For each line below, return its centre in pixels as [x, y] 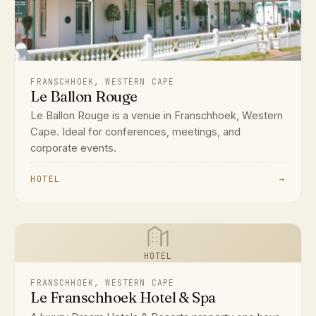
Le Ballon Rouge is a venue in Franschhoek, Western [157, 116]
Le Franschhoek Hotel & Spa [123, 298]
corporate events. [74, 148]
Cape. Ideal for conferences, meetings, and [136, 132]
